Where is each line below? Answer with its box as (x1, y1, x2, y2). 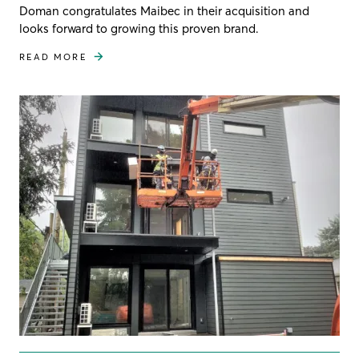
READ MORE (19, 50, 87, 63)
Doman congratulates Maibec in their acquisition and (19, 2, 309, 18)
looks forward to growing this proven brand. (19, 20, 259, 36)
